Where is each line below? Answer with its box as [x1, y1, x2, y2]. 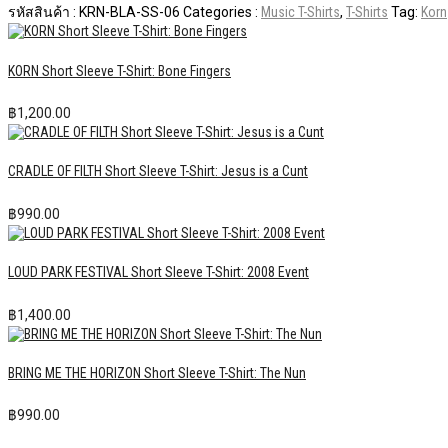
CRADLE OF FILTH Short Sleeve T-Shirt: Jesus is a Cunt [8, 163, 308, 180]
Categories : [183, 4, 261, 21]
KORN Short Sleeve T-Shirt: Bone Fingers [8, 62, 231, 79]
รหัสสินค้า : [8, 4, 79, 21]
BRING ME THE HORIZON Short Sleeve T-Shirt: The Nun [8, 364, 306, 381]
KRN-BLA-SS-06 [79, 4, 180, 21]
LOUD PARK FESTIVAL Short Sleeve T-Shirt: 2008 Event [8, 264, 309, 281]
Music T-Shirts [261, 4, 340, 21]
